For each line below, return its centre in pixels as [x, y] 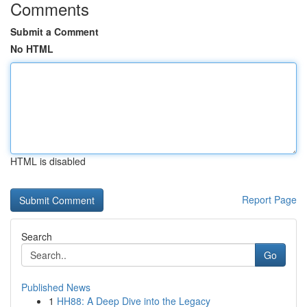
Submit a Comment [54, 32]
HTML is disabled [48, 161]
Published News [56, 287]
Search [37, 236]
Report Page [269, 199]
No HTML [32, 49]
